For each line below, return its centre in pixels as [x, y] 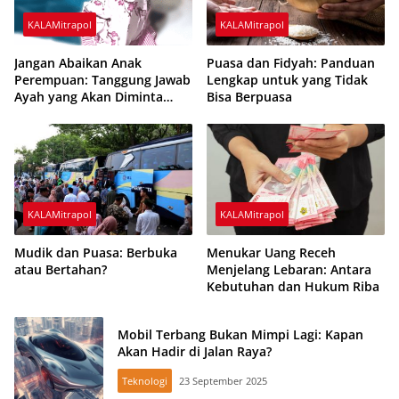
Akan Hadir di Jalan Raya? [195, 352]
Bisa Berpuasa [249, 96]
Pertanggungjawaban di [86, 113]
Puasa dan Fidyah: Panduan [291, 62]
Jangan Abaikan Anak [78, 62]
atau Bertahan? [61, 270]
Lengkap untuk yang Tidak [287, 79]
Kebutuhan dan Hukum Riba [293, 287]
